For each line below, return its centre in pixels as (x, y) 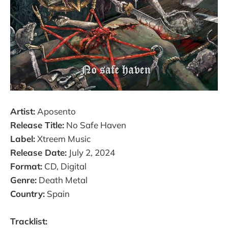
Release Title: (37, 125)
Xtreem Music (63, 139)
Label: (23, 139)
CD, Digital (64, 166)
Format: (26, 166)
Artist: (23, 111)
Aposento (55, 111)
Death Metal (62, 180)
